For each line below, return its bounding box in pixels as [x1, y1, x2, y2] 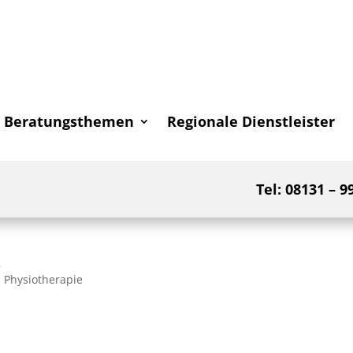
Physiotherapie [4, 271, 84, 287]
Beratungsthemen [3, 111, 134, 131]
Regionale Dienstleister [166, 111, 335, 131]
